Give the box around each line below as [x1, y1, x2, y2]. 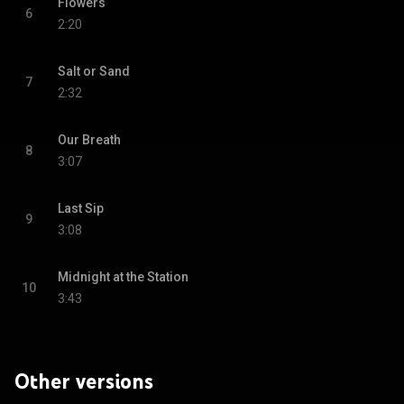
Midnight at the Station [58, 270, 188, 284]
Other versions [14, 368, 153, 394]
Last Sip [58, 201, 104, 216]
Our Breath [58, 133, 121, 147]
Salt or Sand [58, 64, 130, 78]
